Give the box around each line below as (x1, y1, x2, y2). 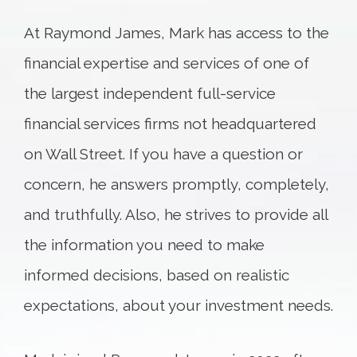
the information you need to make (24, 235, 265, 253)
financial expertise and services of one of (24, 53, 309, 72)
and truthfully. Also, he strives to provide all (24, 205, 328, 223)
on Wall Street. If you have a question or (24, 144, 303, 163)
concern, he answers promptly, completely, (24, 175, 329, 193)
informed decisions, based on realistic (24, 265, 289, 284)
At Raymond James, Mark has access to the (24, 23, 329, 41)
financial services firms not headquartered (24, 114, 316, 132)
